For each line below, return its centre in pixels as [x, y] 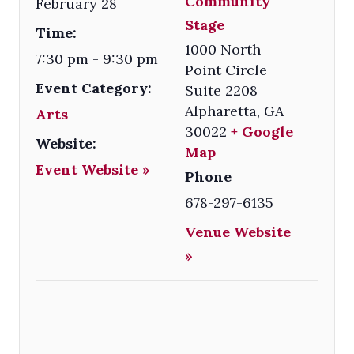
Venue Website [238, 232]
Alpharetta [221, 111]
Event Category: [94, 88]
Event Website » [93, 169]
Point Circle [226, 70]
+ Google [262, 131]
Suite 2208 [222, 90]
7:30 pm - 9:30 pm [97, 58]
